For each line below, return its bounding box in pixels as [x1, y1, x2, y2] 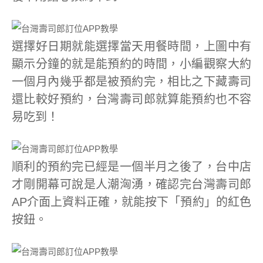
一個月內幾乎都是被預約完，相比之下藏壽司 [12, 75, 251, 88]
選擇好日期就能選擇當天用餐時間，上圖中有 [12, 40, 251, 53]
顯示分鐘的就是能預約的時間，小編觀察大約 [12, 58, 251, 70]
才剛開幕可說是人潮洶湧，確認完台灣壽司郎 [12, 178, 251, 191]
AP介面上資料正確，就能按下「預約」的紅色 [12, 195, 251, 208]
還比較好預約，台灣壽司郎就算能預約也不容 [12, 93, 251, 106]
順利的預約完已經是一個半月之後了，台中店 [12, 160, 251, 173]
